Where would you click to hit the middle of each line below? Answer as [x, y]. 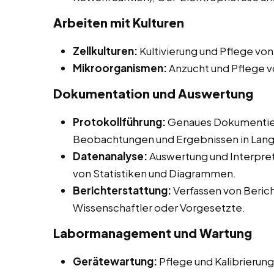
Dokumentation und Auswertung [153, 94]
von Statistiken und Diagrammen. [154, 173]
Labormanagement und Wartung [153, 233]
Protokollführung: [119, 122]
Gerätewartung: [115, 261]
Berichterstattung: [122, 191]
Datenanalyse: [110, 156]
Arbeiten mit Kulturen [119, 23]
